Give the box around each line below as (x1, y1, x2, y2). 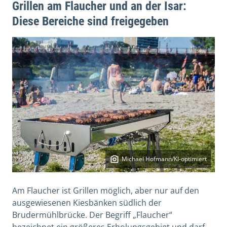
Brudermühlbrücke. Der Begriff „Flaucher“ (12, 209, 172, 220)
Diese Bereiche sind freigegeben (12, 14, 169, 29)
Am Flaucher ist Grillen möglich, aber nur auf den (12, 184, 199, 196)
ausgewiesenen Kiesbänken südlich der (12, 197, 162, 208)
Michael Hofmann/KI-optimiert (122, 154, 207, 163)
